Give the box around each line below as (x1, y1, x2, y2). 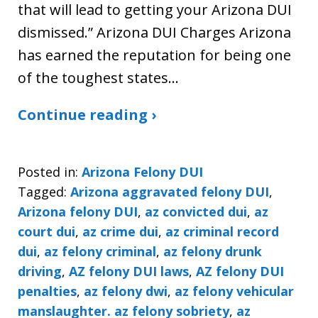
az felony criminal (44, 242, 156, 260)
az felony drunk (163, 242, 262, 260)
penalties (18, 282, 77, 300)
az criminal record (165, 222, 279, 240)
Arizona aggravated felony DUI (70, 182, 269, 200)
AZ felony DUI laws (69, 262, 189, 280)
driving (18, 262, 62, 280)
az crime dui (82, 222, 158, 240)
